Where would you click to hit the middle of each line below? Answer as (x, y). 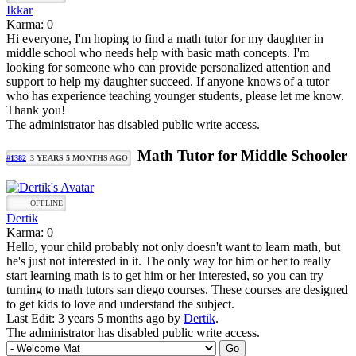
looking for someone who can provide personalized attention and (168, 67)
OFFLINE (46, 203)
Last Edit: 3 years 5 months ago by (95, 319)
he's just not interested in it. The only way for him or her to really (168, 261)
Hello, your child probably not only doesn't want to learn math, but (173, 247)
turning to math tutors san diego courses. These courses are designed (177, 290)
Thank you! (36, 110)
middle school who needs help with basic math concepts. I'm (158, 52)
